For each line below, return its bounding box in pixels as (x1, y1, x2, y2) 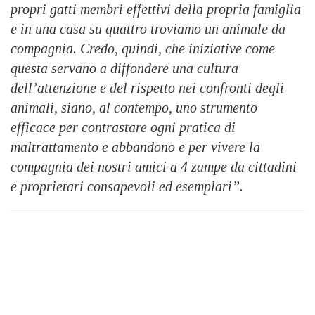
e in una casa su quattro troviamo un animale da (11, 20, 285, 37)
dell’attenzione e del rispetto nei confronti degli (11, 79, 284, 96)
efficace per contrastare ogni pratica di (11, 119, 236, 135)
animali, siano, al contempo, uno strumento (11, 99, 257, 115)
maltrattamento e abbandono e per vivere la (11, 139, 260, 155)
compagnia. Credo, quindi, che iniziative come (11, 40, 275, 56)
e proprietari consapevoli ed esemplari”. (11, 178, 247, 194)
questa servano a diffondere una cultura (11, 60, 238, 76)
